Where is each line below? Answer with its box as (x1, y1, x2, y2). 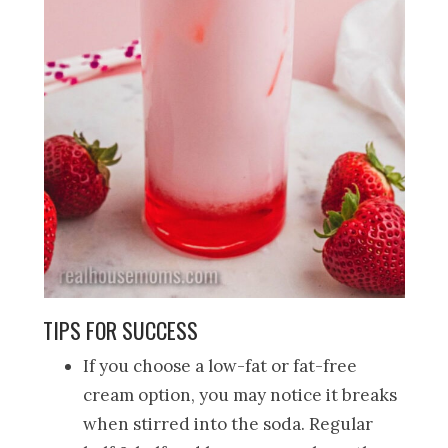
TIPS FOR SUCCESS (43, 313, 199, 346)
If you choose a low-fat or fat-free (83, 354, 358, 377)
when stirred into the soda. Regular (83, 412, 374, 435)
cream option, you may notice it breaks (83, 383, 398, 406)
